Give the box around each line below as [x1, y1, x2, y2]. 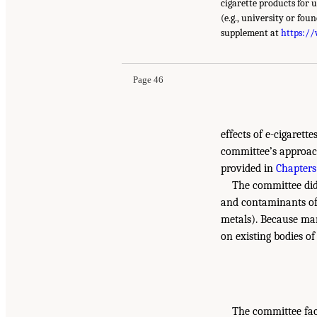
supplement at [221, 27, 281, 40]
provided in [221, 162, 276, 175]
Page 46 [133, 75, 163, 86]
